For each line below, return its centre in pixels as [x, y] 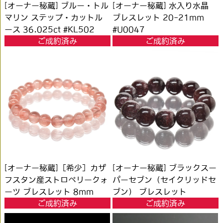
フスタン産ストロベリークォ [56, 180]
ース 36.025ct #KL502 [50, 29]
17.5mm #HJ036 [147, 204]
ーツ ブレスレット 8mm [49, 192]
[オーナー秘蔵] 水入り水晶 [161, 5]
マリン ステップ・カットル [54, 17]
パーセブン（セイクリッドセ [165, 180]
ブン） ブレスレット [150, 192]
